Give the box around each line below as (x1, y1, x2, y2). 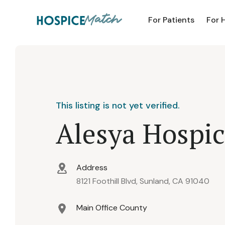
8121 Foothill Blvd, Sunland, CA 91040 (76, 175, 209, 186)
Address (76, 162, 107, 173)
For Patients (148, 15, 194, 25)
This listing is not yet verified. (56, 99, 180, 111)
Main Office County (76, 202, 147, 213)
